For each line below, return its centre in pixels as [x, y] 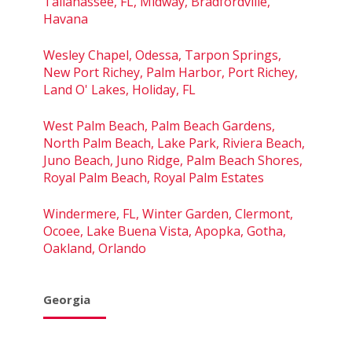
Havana [66, 18]
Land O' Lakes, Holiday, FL [119, 89]
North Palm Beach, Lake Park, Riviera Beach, [174, 143]
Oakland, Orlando [95, 248]
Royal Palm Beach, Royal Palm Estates [154, 177]
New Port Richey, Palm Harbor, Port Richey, [170, 72]
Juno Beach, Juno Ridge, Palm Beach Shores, [173, 160]
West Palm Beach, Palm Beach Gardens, [159, 125]
